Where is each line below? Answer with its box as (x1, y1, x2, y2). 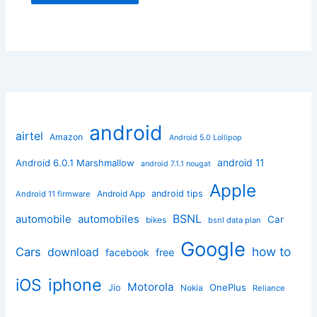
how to (252, 244, 292, 260)
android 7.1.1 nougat (141, 159, 212, 169)
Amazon (50, 132, 83, 143)
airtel (16, 129, 44, 144)
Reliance (253, 283, 286, 294)
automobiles (78, 212, 140, 226)
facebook (105, 246, 150, 259)
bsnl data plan (208, 215, 262, 226)
